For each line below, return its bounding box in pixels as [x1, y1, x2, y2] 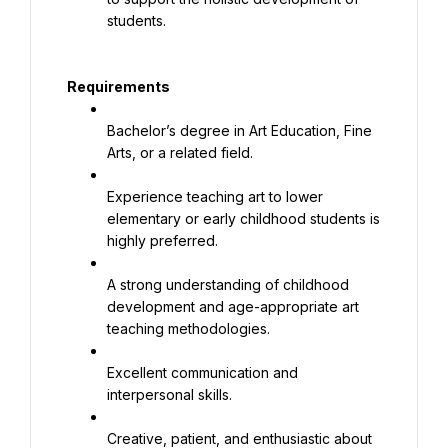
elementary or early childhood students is [107, 210, 380, 227]
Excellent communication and [107, 364, 298, 381]
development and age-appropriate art [107, 298, 359, 315]
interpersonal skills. [107, 386, 232, 403]
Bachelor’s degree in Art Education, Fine [107, 122, 372, 139]
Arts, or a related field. [107, 144, 253, 161]
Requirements [67, 78, 170, 95]
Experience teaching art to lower [107, 188, 323, 205]
